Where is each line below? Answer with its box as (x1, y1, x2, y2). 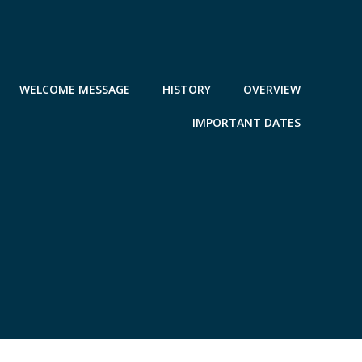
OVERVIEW (243, 81, 301, 97)
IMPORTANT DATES (192, 114, 301, 130)
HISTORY (162, 81, 211, 97)
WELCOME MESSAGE (19, 81, 130, 97)
